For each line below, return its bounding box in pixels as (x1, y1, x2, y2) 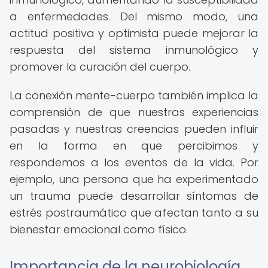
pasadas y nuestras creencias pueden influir (10, 121, 258, 136)
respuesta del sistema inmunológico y (10, 42, 258, 57)
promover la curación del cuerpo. (10, 59, 190, 74)
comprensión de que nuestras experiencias (10, 105, 258, 120)
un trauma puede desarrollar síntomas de (10, 188, 258, 203)
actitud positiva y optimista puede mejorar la (10, 26, 258, 41)
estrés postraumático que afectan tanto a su (10, 205, 258, 220)
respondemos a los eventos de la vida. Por (10, 155, 258, 170)
